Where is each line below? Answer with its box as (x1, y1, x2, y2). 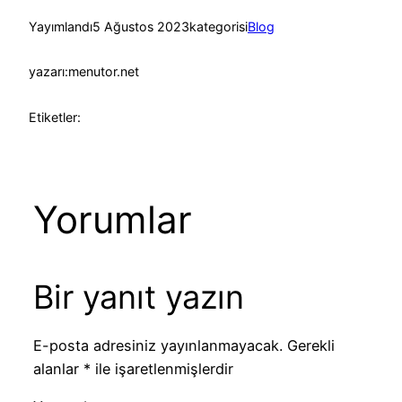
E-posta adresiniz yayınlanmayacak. (32, 336, 283, 355)
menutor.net (68, 64, 139, 80)
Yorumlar (32, 196, 192, 242)
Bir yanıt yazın (32, 276, 244, 317)
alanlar (32, 360, 83, 379)
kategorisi (189, 18, 248, 34)
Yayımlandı (29, 18, 92, 34)
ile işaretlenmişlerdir (90, 360, 233, 379)
